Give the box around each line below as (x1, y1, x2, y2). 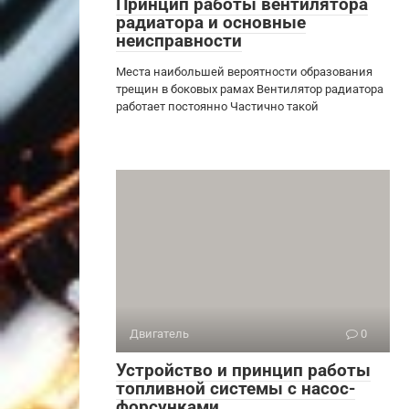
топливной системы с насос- (116, 377, 355, 399)
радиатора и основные (116, 11, 306, 33)
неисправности (116, 29, 242, 51)
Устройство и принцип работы (116, 359, 371, 381)
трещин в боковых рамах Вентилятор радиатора (116, 81, 383, 96)
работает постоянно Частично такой (116, 99, 319, 113)
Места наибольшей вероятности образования (116, 64, 372, 79)
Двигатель (130, 326, 189, 341)
